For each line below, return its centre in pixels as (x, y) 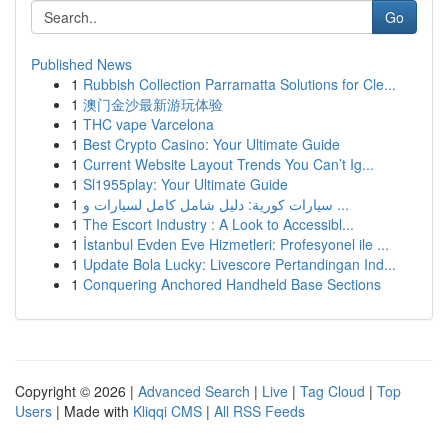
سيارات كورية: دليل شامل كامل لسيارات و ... (341, 204)
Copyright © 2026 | (76, 391)
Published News (81, 64)
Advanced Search (194, 391)
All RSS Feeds (259, 411)
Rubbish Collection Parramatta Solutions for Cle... (239, 84)
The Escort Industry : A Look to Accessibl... (218, 224)
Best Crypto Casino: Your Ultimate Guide (211, 144)
